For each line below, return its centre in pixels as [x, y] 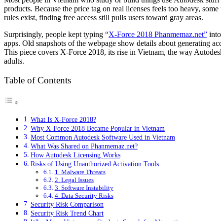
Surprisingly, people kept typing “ [56, 34]
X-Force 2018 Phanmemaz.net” [158, 34]
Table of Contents [37, 80]
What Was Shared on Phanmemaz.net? [84, 146]
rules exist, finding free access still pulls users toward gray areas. [104, 17]
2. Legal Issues [74, 180]
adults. [14, 61]
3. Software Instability [84, 188]
